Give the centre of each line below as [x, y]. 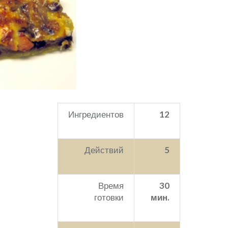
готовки [109, 197]
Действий [104, 150]
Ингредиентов [96, 114]
